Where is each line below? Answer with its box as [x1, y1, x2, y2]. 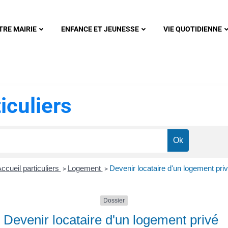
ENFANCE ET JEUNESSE [61, 24, 139, 33]
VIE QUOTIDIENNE [163, 24, 222, 33]
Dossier [103, 197, 125, 205]
